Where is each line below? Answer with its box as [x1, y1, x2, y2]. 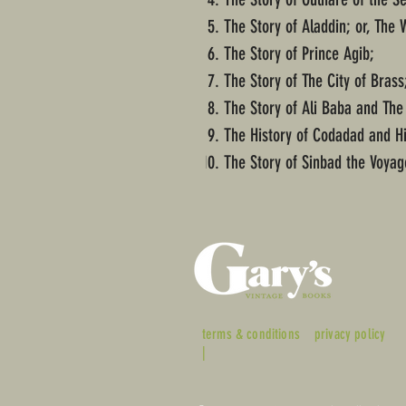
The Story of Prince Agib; [224, 43, 374, 65]
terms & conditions [202, 325, 300, 343]
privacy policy [314, 325, 386, 343]
